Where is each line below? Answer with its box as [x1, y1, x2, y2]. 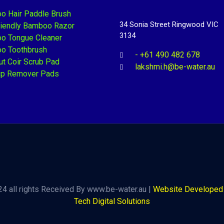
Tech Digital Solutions [74, 196, 150, 206]
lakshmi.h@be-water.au [135, 62, 215, 72]
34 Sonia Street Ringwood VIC [119, 20, 218, 29]
